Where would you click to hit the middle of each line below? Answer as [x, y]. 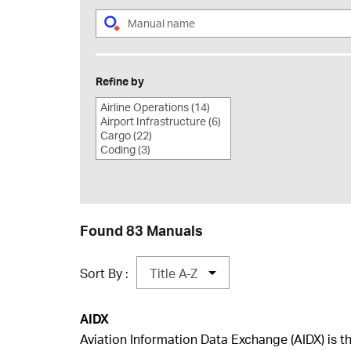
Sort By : [104, 273]
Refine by [120, 81]
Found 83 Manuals [141, 230]
